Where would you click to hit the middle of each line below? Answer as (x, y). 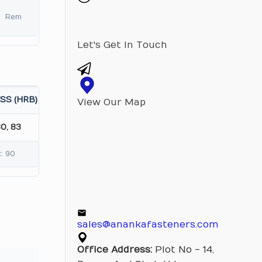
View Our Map (111, 102)
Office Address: (114, 250)
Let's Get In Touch (122, 45)
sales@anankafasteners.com (148, 225)
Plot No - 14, (183, 250)
